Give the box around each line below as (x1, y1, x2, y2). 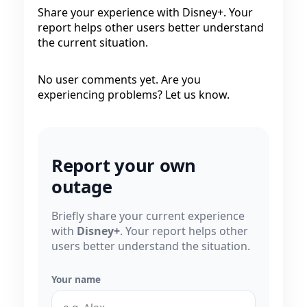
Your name (51, 273, 101, 286)
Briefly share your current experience (51, 208, 245, 224)
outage (51, 175, 112, 199)
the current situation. (38, 34, 148, 50)
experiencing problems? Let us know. (38, 86, 230, 102)
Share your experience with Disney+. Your (38, 4, 253, 20)
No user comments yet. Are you (38, 71, 201, 87)
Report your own (51, 153, 197, 178)
